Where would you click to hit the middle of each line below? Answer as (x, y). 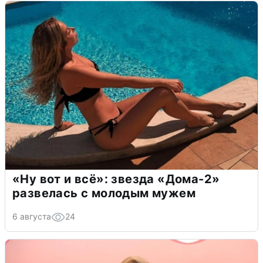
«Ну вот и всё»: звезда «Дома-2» (116, 179)
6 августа (32, 217)
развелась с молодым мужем (104, 193)
